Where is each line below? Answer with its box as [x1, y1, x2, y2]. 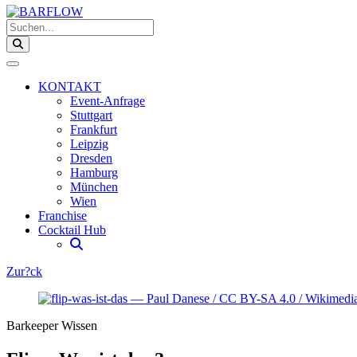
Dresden [70, 151, 112, 165]
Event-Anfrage [70, 94, 145, 108]
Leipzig [70, 137, 108, 151]
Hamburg [70, 166, 118, 179]
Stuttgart [70, 108, 112, 122]
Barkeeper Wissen [6, 319, 97, 332]
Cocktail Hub [38, 223, 106, 237]
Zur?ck [6, 265, 42, 278]
